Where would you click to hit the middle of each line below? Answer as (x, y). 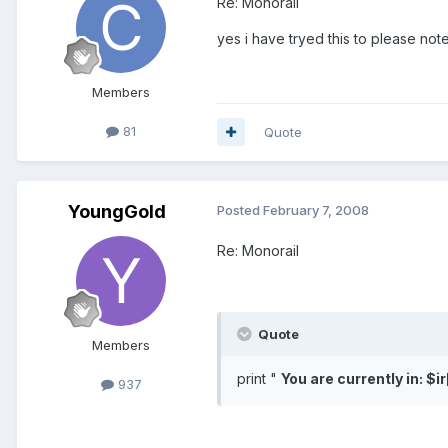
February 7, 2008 (316, 209)
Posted (240, 209)
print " (259, 378)
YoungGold (117, 211)
